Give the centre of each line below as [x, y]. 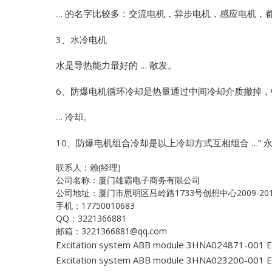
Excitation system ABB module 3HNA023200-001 [160, 260]
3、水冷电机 [81, 39]
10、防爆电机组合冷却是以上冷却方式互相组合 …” [158, 142]
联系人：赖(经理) [88, 168]
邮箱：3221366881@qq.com [111, 231]
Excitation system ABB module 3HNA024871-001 [160, 245]
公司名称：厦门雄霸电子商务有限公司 [128, 180]
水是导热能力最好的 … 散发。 [116, 65]
